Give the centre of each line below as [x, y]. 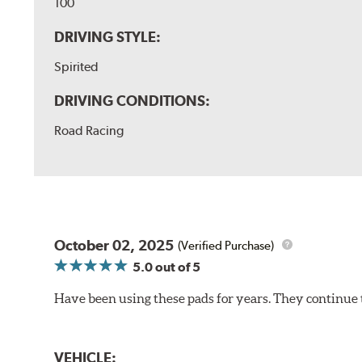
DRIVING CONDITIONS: [133, 101]
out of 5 [177, 267]
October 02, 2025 [114, 246]
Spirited [77, 67]
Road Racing [89, 131]
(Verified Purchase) [226, 245]
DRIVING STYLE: [108, 37]
